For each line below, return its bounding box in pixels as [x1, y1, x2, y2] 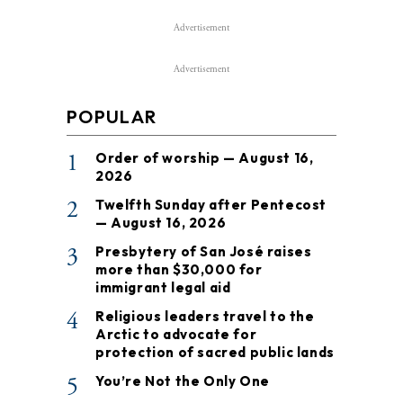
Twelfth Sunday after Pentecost [95, 196, 327, 214]
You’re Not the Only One [95, 372, 270, 390]
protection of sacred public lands [95, 344, 335, 362]
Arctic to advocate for [95, 326, 257, 344]
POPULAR [67, 105, 157, 129]
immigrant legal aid [95, 279, 231, 297]
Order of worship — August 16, [95, 149, 314, 167]
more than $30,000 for [95, 261, 263, 279]
